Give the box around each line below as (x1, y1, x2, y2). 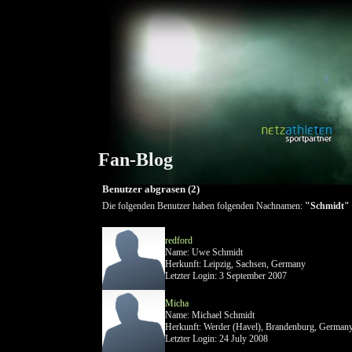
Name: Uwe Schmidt (165, 247, 243, 258)
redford (165, 235, 192, 246)
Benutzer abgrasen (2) (102, 183, 200, 195)
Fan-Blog (98, 149, 173, 170)
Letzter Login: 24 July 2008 (165, 333, 268, 344)
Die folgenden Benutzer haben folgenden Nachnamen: (102, 200, 305, 211)
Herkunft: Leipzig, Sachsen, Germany (165, 258, 306, 269)
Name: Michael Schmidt (165, 310, 255, 321)
